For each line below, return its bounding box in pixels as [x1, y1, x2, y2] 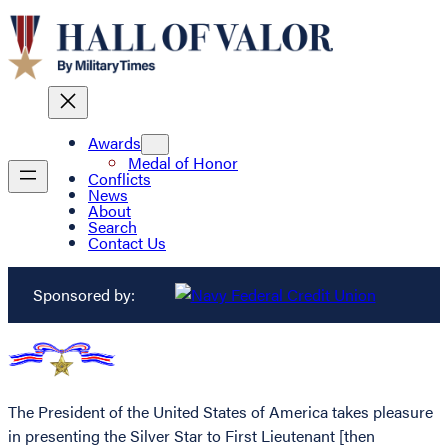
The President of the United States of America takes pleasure [8, 399, 433, 423]
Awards [88, 131, 141, 155]
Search [88, 215, 137, 239]
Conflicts [88, 167, 151, 191]
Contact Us [88, 231, 166, 255]
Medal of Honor [128, 151, 238, 175]
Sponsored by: [32, 283, 135, 307]
